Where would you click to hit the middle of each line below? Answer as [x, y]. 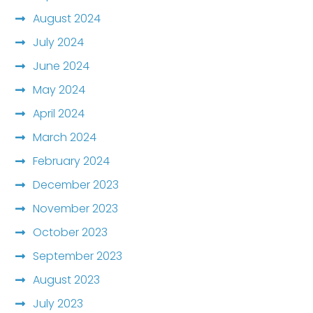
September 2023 [78, 256]
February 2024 [72, 161]
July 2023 [58, 303]
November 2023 [76, 208]
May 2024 [59, 89]
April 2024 [59, 113]
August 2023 [67, 279]
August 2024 [67, 18]
